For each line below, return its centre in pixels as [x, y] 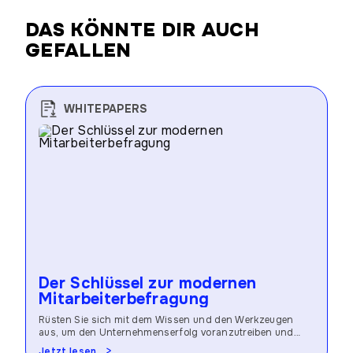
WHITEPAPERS [106, 109]
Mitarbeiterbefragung [124, 299]
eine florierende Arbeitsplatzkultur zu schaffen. [150, 345]
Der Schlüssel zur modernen [148, 283]
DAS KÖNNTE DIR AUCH [143, 30]
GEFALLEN [78, 50]
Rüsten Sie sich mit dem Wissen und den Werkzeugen [166, 320]
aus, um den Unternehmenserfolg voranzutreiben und [166, 333]
